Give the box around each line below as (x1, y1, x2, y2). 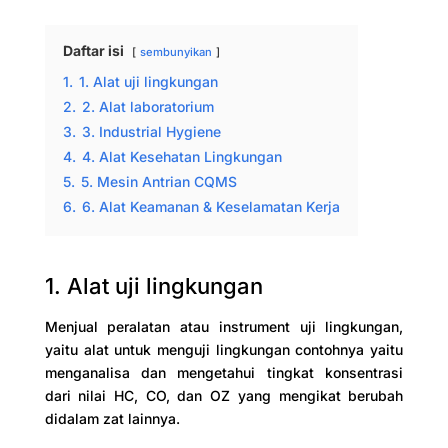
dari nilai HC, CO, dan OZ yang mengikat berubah (44, 387, 404, 405)
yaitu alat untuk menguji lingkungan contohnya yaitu (44, 341, 404, 359)
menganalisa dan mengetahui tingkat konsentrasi (44, 364, 404, 382)
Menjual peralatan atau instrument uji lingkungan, (44, 318, 404, 336)
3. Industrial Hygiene (81, 123, 221, 141)
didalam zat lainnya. (44, 410, 180, 428)
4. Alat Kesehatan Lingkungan (81, 148, 282, 166)
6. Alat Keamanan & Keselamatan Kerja (81, 198, 340, 216)
